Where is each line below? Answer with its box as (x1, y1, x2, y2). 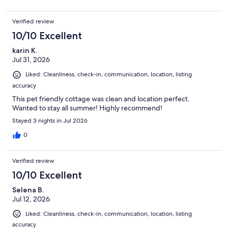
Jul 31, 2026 (12, 55, 50, 65)
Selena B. (12, 185, 44, 194)
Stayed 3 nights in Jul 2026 (12, 116, 88, 125)
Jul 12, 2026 (12, 194, 50, 204)
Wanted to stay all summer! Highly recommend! (12, 103, 162, 112)
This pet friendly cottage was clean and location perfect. (12, 94, 190, 103)
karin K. (12, 46, 37, 55)
